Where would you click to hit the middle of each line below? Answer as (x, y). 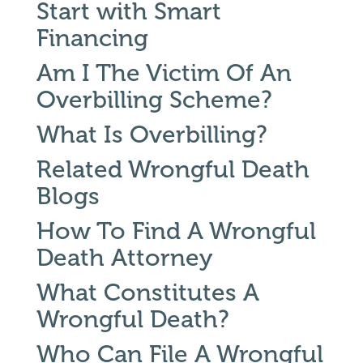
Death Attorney (124, 258)
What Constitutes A (147, 293)
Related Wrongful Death (173, 169)
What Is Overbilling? (152, 135)
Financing (92, 38)
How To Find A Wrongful (176, 231)
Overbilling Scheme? (154, 100)
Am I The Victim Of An (164, 73)
